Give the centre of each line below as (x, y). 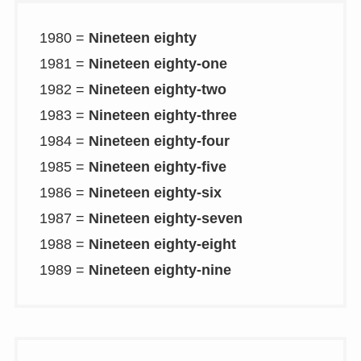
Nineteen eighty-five (157, 166)
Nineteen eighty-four (159, 141)
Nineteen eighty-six (155, 192)
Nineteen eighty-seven (165, 218)
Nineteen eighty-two (157, 89)
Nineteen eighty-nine (160, 270)
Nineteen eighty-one (158, 63)
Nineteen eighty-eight (162, 244)
